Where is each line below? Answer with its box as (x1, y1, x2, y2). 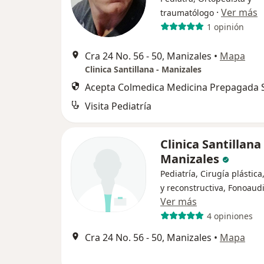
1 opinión (206, 21, 244, 32)
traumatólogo (160, 7, 214, 18)
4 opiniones (206, 210, 253, 222)
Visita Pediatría (85, 100, 151, 113)
